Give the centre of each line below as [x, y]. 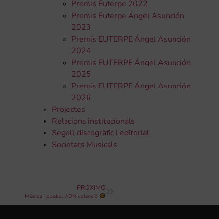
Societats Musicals [84, 145]
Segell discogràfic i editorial [100, 133]
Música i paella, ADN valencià [62, 196]
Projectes [68, 110]
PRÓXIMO [91, 187]
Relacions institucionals [93, 121]
